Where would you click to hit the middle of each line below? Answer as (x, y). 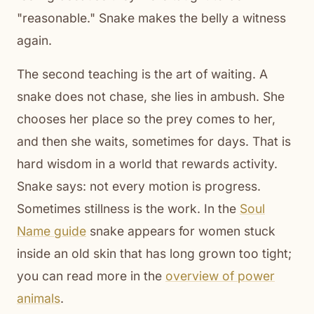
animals (39, 298)
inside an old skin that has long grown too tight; (154, 253)
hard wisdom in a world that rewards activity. (147, 163)
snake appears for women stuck (181, 231)
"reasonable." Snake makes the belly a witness (151, 18)
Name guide (52, 231)
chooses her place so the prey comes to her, (146, 118)
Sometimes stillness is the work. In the (128, 208)
